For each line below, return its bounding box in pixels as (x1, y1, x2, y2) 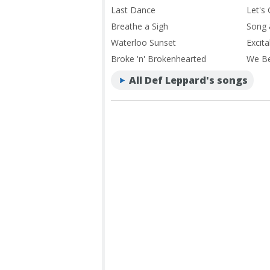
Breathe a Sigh (111, 20, 168, 32)
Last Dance (111, 4, 155, 16)
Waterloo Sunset (111, 36, 176, 48)
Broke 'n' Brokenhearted (111, 52, 206, 64)
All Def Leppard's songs (129, 73, 248, 87)
